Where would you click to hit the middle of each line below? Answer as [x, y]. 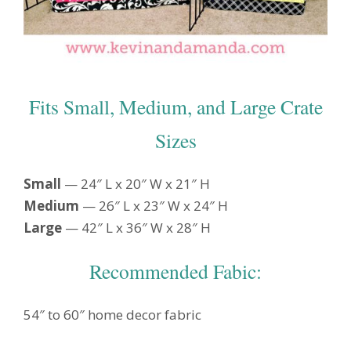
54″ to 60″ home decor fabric [112, 315]
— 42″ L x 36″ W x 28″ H [138, 228]
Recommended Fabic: [175, 271]
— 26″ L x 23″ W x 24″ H [155, 206]
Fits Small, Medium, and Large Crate [175, 107]
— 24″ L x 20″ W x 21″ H [137, 184]
